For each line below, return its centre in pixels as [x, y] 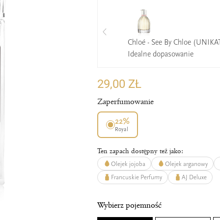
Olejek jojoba [128, 164]
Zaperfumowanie [125, 102]
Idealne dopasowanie [161, 54]
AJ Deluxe [194, 177]
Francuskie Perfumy [136, 177]
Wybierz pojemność [129, 205]
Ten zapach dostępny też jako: [140, 151]
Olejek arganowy [187, 164]
